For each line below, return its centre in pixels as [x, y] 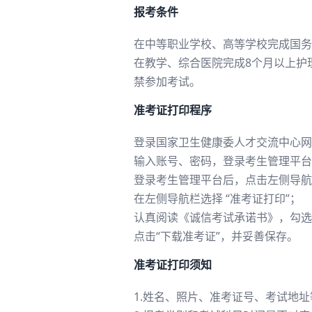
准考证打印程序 [173, 110]
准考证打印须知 [173, 265]
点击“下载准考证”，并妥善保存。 [216, 236]
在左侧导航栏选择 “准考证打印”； [217, 198]
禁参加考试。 [167, 81]
